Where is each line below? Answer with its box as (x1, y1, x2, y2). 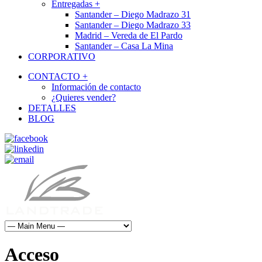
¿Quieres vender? (51, 92, 116, 102)
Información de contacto (51, 82, 141, 92)
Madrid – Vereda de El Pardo (75, 30, 182, 40)
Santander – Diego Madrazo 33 (75, 20, 191, 30)
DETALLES (28, 103, 76, 113)
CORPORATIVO (28, 51, 95, 61)
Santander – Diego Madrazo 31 (75, 9, 191, 19)
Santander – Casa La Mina (75, 41, 173, 51)
